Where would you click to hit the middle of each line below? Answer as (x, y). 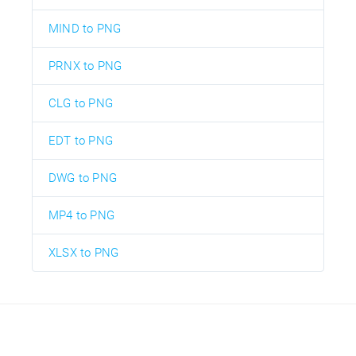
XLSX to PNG (84, 252)
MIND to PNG (85, 28)
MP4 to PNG (81, 215)
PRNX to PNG (85, 66)
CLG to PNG (81, 103)
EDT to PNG (81, 140)
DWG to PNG (83, 178)
